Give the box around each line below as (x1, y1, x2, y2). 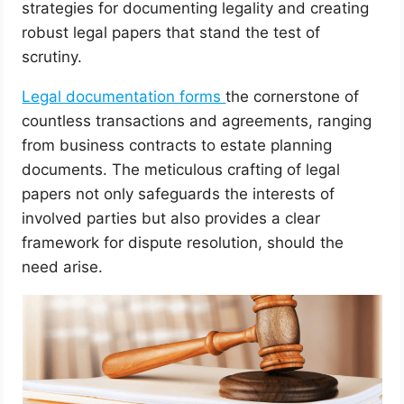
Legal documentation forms (22, 87, 226, 106)
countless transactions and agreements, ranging (22, 112, 372, 131)
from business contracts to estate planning (22, 136, 333, 155)
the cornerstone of (225, 87, 360, 106)
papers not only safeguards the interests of (22, 185, 335, 204)
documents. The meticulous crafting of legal (22, 161, 341, 179)
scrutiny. (22, 48, 83, 67)
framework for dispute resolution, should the (22, 234, 344, 252)
